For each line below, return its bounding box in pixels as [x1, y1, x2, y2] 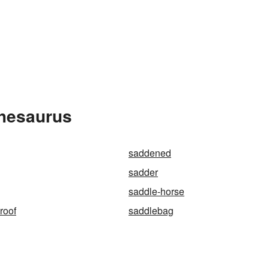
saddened [128, 146, 171, 160]
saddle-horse [128, 184, 184, 198]
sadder [128, 165, 158, 179]
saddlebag [128, 204, 174, 217]
